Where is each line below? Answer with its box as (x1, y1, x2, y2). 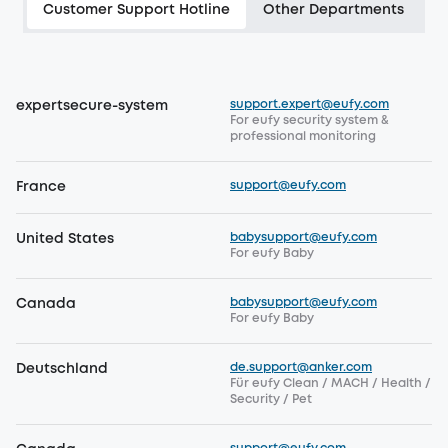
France (16, 181, 66, 193)
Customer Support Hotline (43, 3, 230, 16)
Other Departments (263, 3, 404, 16)
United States (16, 233, 114, 245)
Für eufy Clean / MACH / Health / (230, 378, 431, 389)
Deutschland (16, 363, 108, 375)
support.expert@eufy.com (230, 99, 389, 110)
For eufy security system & (230, 115, 389, 126)
